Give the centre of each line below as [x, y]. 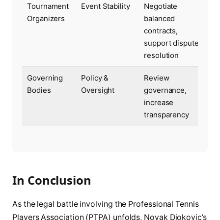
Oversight [98, 90]
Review [157, 78]
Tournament [48, 6]
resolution [162, 55]
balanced [160, 18]
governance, [165, 90]
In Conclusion [52, 180]
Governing [45, 78]
